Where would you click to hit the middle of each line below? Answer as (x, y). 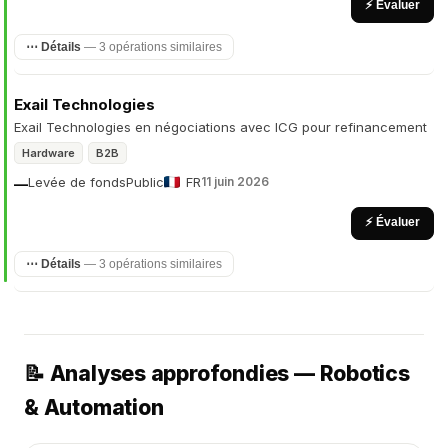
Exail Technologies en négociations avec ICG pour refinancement (220, 127)
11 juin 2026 (235, 181)
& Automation (94, 407)
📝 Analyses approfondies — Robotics (217, 373)
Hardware (48, 153)
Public (145, 182)
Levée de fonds (77, 182)
